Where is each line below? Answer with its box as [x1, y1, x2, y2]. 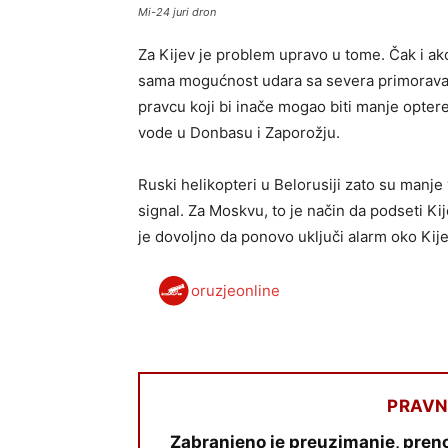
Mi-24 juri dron [138, 5, 216, 20]
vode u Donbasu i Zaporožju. [138, 123, 340, 143]
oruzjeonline [191, 280, 280, 300]
